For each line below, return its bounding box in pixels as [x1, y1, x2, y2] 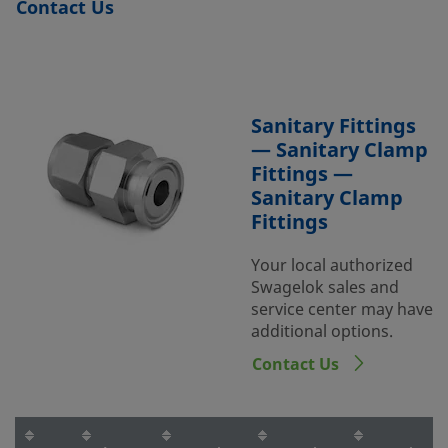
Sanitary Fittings [251, 112, 416, 141]
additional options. [251, 320, 393, 344]
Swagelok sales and [251, 276, 399, 300]
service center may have [251, 298, 433, 322]
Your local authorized [251, 254, 413, 278]
